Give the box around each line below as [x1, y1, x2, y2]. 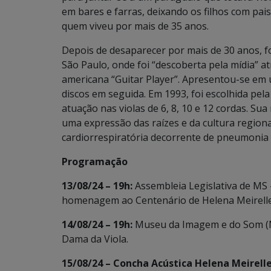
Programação [62, 155, 128, 169]
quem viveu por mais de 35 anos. [62, 19, 209, 33]
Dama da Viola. [62, 232, 128, 246]
